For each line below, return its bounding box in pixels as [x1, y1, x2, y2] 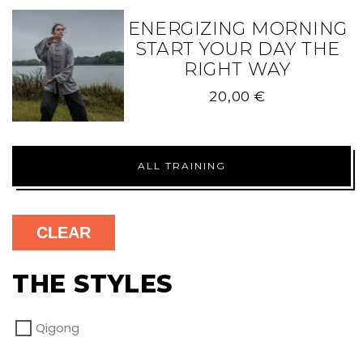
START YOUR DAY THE [135, 38, 340, 60]
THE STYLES [12, 268, 173, 299]
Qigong [36, 318, 79, 336]
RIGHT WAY [184, 58, 291, 80]
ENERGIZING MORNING [127, 18, 348, 40]
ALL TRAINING [137, 159, 226, 172]
